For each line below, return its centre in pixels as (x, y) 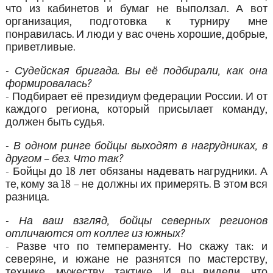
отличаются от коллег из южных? (95, 234)
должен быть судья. (55, 122)
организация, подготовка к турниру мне (136, 22)
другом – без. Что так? (64, 159)
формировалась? (48, 84)
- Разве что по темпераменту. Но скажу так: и (136, 247)
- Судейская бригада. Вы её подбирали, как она (136, 71)
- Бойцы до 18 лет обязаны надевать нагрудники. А (136, 172)
